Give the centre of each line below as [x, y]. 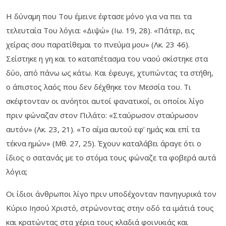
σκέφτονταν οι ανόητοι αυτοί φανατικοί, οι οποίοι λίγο [105, 101]
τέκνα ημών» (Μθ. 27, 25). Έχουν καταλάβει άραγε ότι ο [104, 144]
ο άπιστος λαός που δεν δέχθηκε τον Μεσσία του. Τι [99, 87]
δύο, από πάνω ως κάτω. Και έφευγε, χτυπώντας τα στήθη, [110, 73]
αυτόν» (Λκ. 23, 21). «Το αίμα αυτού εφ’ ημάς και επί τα [103, 129]
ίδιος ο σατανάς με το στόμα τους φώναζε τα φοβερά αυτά [111, 158]
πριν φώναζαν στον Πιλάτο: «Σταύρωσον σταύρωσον [102, 115]
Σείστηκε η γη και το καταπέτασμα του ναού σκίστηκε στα [107, 59]
